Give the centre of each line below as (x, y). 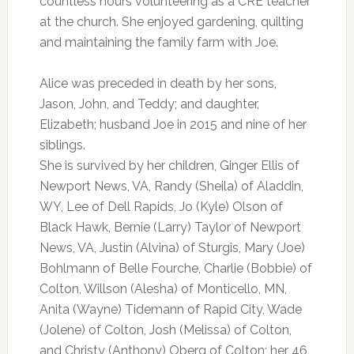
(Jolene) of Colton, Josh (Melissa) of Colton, (165, 330)
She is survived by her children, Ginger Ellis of (169, 165)
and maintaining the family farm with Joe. (158, 42)
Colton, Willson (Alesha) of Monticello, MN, (163, 288)
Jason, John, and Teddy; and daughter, (149, 104)
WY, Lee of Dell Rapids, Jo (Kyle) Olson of (161, 206)
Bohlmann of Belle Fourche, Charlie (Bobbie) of (175, 268)
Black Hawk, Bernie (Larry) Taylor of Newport (170, 227)
